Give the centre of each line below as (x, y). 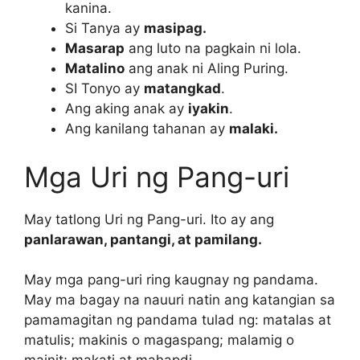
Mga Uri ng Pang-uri (157, 176)
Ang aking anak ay (127, 109)
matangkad (182, 89)
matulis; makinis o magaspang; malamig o (159, 340)
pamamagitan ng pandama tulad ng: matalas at (178, 320)
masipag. (175, 29)
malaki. (254, 129)
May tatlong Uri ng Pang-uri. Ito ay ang (149, 219)
